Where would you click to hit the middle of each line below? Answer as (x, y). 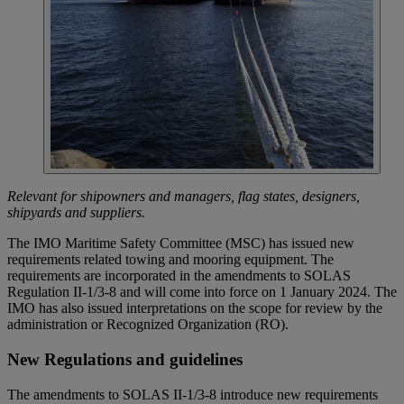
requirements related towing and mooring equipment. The (170, 260)
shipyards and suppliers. (76, 213)
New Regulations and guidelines (125, 360)
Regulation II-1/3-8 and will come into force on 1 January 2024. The (202, 292)
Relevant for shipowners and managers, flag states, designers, (184, 197)
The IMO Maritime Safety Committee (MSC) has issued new (181, 243)
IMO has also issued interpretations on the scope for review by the (195, 308)
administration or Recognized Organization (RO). (148, 325)
